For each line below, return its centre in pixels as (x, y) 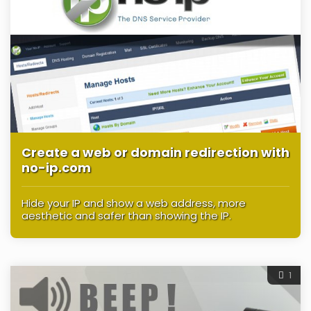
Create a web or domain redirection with (155, 152)
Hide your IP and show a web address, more (134, 203)
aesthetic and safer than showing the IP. (126, 215)
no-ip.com (56, 167)
